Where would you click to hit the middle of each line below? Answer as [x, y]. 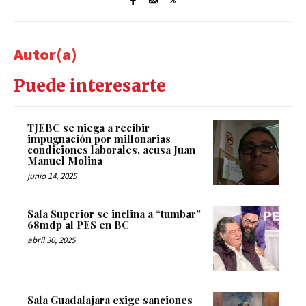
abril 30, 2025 [51, 240]
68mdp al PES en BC [78, 225]
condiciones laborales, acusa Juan [111, 150]
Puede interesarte [90, 86]
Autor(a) [45, 55]
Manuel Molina [65, 161]
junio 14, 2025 [52, 176]
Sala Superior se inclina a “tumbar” [115, 214]
